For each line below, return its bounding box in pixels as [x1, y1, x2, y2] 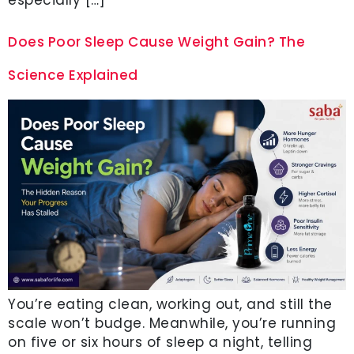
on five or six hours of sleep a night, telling [8, 332, 312, 352]
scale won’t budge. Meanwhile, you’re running [8, 313, 336, 333]
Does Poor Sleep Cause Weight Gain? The [8, 32, 305, 51]
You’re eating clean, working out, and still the [8, 294, 333, 314]
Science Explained [8, 65, 138, 85]
